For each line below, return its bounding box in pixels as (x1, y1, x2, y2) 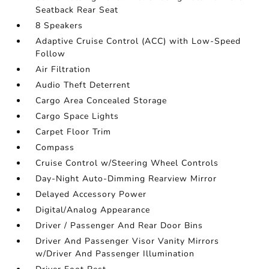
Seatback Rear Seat (35, 4, 119, 16)
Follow (35, 48, 66, 59)
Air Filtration (35, 64, 91, 75)
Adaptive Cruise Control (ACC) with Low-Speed (35, 35, 241, 47)
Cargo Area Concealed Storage (35, 95, 168, 106)
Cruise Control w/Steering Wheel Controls (35, 157, 219, 169)
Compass (35, 142, 75, 153)
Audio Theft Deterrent (35, 79, 131, 91)
